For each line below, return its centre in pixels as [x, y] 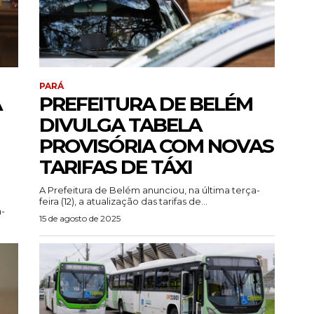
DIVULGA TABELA [120, 125]
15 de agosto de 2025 [80, 219]
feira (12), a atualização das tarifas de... [123, 202]
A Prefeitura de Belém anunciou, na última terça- [150, 190]
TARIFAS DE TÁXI [116, 167]
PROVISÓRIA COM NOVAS [156, 146]
